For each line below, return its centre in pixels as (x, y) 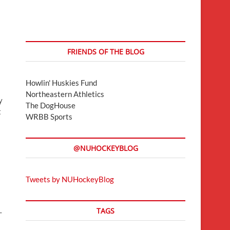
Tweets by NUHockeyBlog (70, 179)
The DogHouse (51, 105)
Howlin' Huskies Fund (61, 82)
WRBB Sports (49, 116)
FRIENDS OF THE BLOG (106, 51)
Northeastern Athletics (65, 94)
